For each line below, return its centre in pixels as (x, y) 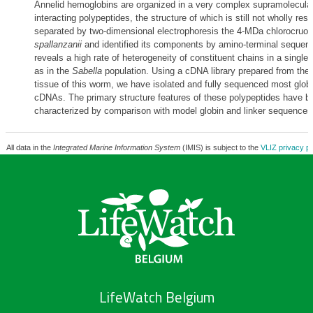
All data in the (29, 147)
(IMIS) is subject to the (220, 147)
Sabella (87, 71)
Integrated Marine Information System (116, 147)
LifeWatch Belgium (156, 298)
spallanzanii (58, 44)
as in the (53, 71)
